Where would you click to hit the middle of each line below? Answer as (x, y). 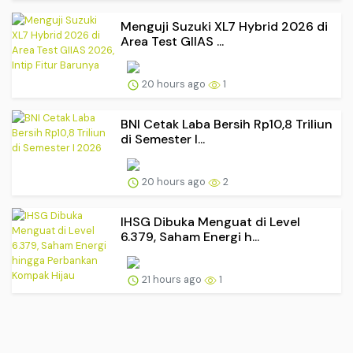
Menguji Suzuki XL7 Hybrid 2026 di (224, 27)
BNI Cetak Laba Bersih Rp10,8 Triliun (227, 124)
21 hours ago (172, 280)
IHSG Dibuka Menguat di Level (210, 222)
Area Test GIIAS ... (172, 42)
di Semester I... (163, 139)
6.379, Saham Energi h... (190, 237)
